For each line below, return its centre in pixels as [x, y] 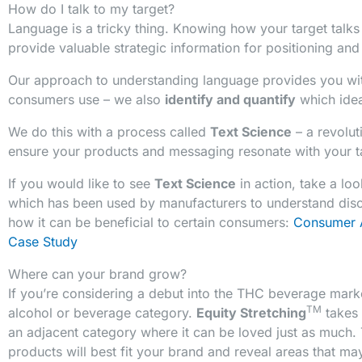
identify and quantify [230, 100]
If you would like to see [81, 184]
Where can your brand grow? [97, 274]
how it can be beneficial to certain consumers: [151, 223]
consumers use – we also [86, 100]
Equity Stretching [251, 313]
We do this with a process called [109, 132]
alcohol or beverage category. [102, 313]
